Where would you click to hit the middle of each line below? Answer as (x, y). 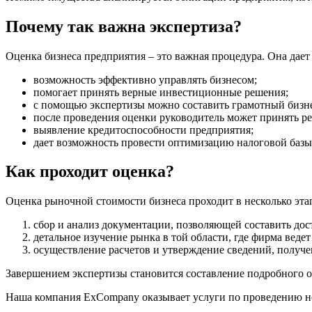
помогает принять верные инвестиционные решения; (161, 92)
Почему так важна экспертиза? (124, 26)
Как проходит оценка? (90, 172)
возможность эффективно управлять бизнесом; (145, 79)
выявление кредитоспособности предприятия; (143, 130)
